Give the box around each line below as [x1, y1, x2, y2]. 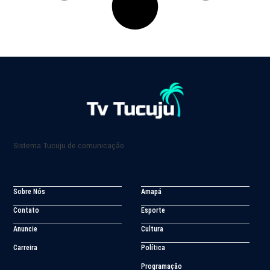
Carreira [13, 243, 37, 253]
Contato [13, 206, 39, 215]
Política [141, 243, 165, 253]
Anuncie [13, 225, 37, 234]
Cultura [141, 225, 163, 234]
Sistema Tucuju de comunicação [13, 140, 124, 151]
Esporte [141, 206, 165, 215]
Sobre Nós [13, 187, 45, 196]
